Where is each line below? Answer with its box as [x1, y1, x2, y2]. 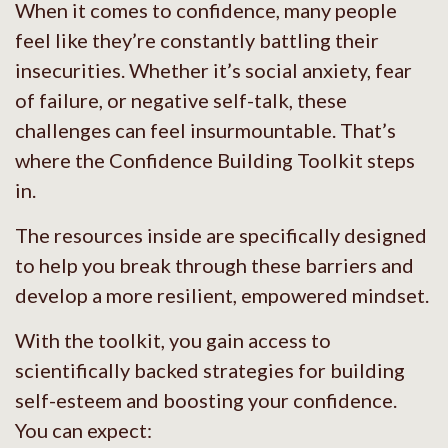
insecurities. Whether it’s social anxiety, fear [15, 57, 412, 82]
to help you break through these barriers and [15, 252, 414, 277]
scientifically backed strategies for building [15, 357, 405, 382]
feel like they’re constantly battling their [15, 27, 379, 52]
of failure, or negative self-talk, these [15, 87, 347, 112]
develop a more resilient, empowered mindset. [15, 282, 429, 307]
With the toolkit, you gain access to [15, 327, 331, 352]
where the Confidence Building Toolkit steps [15, 147, 415, 172]
